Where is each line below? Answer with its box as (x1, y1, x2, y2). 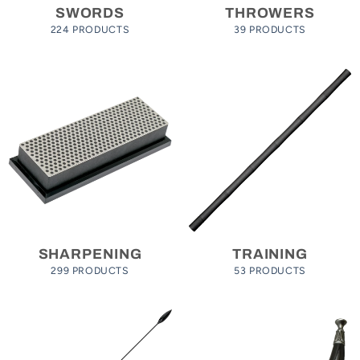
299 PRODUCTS (51, 264, 129, 276)
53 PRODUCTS (234, 264, 306, 276)
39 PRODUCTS (234, 23, 306, 35)
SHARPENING (38, 246, 142, 262)
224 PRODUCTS (50, 23, 130, 35)
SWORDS (55, 6, 125, 22)
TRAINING (231, 246, 309, 262)
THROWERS (224, 6, 316, 22)
